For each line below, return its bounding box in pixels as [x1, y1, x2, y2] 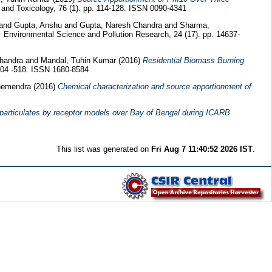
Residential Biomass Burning [142, 55, 244, 65]
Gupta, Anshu [13, 21, 62, 30]
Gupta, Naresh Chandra [79, 21, 162, 30]
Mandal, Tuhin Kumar [40, 55, 118, 65]
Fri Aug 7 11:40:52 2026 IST [151, 144, 253, 154]
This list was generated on [56, 144, 152, 154]
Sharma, [179, 21, 209, 30]
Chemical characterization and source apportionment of [57, 81, 251, 91]
